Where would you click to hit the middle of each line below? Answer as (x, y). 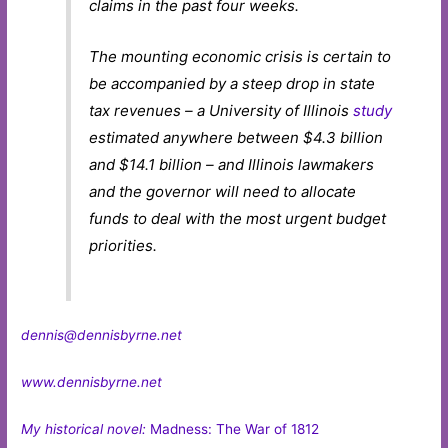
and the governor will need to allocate (223, 191)
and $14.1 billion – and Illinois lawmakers (232, 164)
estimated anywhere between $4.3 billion (236, 137)
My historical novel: (86, 429)
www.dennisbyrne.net (92, 382)
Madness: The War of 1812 (235, 429)
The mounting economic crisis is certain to (240, 56)
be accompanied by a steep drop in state (232, 83)
